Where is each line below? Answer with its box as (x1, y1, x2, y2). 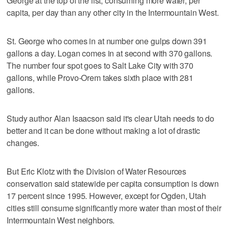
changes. (7, 136, 40, 149)
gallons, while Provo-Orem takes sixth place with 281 (7, 71, 194, 83)
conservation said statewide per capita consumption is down (7, 177, 219, 189)
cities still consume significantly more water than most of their (7, 202, 221, 214)
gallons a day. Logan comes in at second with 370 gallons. (7, 47, 213, 59)
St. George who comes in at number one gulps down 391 (7, 35, 208, 47)
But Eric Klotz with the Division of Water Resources (7, 165, 187, 177)
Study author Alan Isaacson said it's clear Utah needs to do (7, 112, 215, 124)
